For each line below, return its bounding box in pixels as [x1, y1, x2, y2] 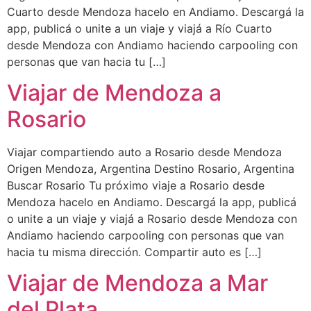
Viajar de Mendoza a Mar [7, 269, 268, 297]
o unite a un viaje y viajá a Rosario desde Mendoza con [7, 211, 297, 226]
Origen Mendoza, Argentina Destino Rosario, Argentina [7, 161, 294, 176]
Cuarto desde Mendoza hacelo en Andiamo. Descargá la [7, 4, 304, 19]
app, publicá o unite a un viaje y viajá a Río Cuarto [7, 21, 272, 35]
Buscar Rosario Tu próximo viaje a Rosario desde [7, 178, 264, 192]
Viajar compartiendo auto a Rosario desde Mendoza [7, 144, 282, 159]
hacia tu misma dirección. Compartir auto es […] [7, 244, 262, 259]
